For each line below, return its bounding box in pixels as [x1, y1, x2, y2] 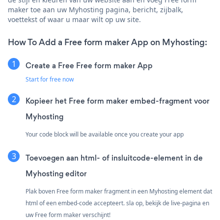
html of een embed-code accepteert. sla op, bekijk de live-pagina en [26, 198, 209, 207]
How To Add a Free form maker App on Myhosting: [8, 36, 207, 48]
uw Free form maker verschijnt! [26, 210, 110, 219]
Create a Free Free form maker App [26, 60, 153, 71]
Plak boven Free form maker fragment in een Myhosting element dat [26, 187, 212, 195]
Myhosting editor [26, 168, 87, 179]
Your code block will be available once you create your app [26, 130, 184, 138]
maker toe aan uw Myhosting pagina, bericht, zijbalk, [8, 4, 183, 14]
